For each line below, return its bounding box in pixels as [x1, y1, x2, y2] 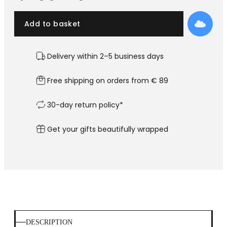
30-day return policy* [47, 99, 123, 110]
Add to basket [24, 18, 81, 29]
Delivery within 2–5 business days [47, 51, 164, 61]
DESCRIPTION [26, 218, 72, 226]
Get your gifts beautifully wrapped [47, 124, 168, 134]
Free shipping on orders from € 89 [47, 75, 168, 86]
